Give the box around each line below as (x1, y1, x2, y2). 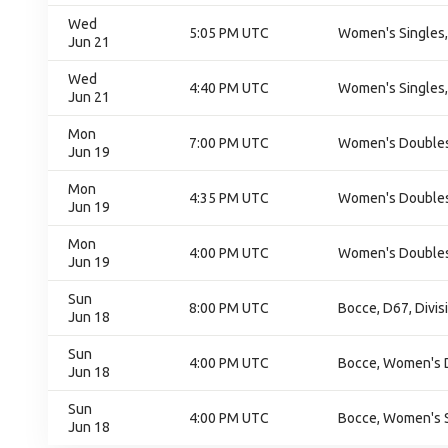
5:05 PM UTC (189, 25, 269, 41)
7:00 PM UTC (189, 135, 269, 151)
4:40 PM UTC (189, 80, 269, 96)
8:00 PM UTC (189, 300, 269, 316)
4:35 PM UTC (189, 190, 269, 206)
